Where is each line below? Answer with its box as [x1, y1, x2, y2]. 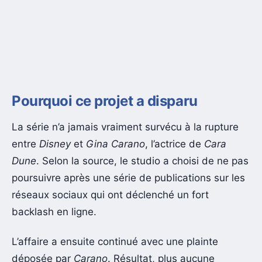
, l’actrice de [145, 137, 204, 150]
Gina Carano [86, 137, 145, 150]
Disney [39, 137, 71, 150]
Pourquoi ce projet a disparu [12, 92, 198, 110]
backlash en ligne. [12, 205, 96, 218]
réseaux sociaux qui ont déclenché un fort [12, 188, 209, 201]
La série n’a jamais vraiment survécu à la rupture [12, 120, 239, 133]
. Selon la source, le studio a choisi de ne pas [36, 154, 249, 167]
